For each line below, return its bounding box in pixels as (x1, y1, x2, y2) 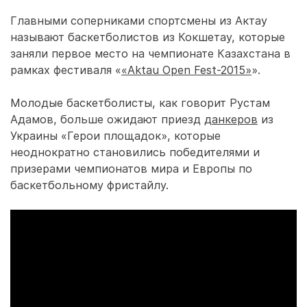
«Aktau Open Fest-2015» (121, 63, 251, 77)
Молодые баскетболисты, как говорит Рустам (10, 96, 270, 110)
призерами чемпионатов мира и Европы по (10, 162, 252, 175)
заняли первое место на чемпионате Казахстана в (10, 47, 291, 60)
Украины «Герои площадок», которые (10, 129, 221, 143)
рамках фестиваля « (10, 63, 121, 77)
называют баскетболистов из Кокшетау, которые (10, 30, 285, 44)
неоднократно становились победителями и (10, 145, 260, 159)
